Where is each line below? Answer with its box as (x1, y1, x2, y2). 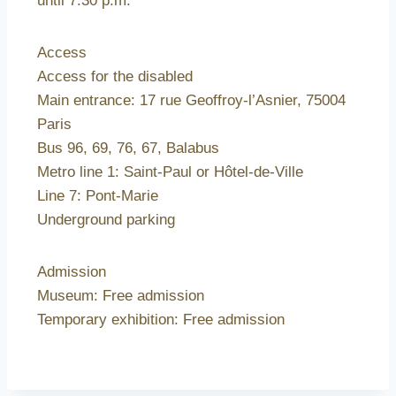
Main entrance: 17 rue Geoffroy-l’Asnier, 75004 (37, 92, 346, 110)
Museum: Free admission (37, 287, 204, 305)
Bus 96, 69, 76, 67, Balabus (37, 140, 219, 157)
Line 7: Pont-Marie (37, 187, 158, 205)
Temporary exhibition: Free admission (37, 311, 285, 329)
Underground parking (37, 211, 175, 229)
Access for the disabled (37, 68, 193, 86)
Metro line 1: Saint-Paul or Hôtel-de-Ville (37, 164, 303, 181)
